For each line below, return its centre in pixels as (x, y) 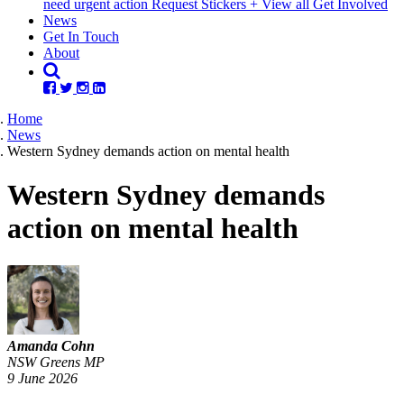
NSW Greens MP (56, 362)
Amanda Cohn (51, 345)
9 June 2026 (42, 378)
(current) (100, 19)
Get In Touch (81, 37)
